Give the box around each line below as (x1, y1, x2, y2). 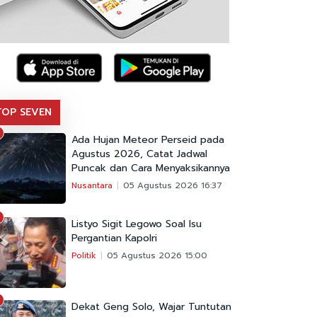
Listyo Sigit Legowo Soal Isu (71, 217, 202, 232)
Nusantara (71, 179, 113, 192)
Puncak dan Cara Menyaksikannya (71, 161, 230, 176)
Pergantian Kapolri (71, 231, 157, 246)
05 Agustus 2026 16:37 (123, 179, 222, 192)
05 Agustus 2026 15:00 (107, 249, 207, 263)
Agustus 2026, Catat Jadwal (71, 146, 207, 162)
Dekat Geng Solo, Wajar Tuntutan (71, 299, 231, 315)
